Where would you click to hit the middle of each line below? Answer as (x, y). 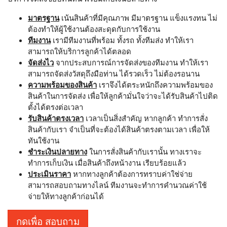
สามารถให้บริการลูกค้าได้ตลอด (80, 51)
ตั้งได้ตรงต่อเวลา (55, 107)
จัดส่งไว (41, 62)
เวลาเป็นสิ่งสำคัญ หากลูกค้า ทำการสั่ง (146, 118)
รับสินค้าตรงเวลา (56, 118)
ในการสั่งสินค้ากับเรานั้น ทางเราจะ (144, 151)
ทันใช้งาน (44, 140)
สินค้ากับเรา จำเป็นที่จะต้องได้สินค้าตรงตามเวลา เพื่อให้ (119, 129)
